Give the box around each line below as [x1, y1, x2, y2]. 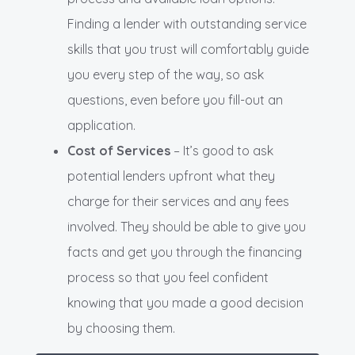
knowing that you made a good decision [67, 295, 303, 311]
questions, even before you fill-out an [67, 92, 283, 109]
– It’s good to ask [170, 143, 273, 159]
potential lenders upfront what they [67, 168, 275, 185]
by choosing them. [67, 320, 175, 337]
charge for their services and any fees [67, 193, 289, 210]
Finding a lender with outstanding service [67, 16, 307, 32]
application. [67, 117, 136, 134]
